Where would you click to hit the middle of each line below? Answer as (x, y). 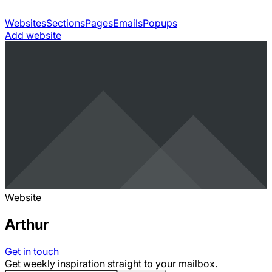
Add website (33, 35)
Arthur (27, 224)
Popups (160, 23)
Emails (128, 23)
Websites (25, 23)
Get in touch (32, 251)
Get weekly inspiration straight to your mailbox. (111, 263)
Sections (66, 23)
